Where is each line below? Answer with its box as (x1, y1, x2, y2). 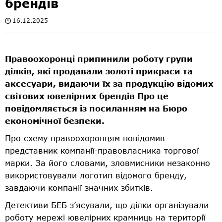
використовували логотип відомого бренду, (5, 170, 187, 180)
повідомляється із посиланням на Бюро (5, 103, 187, 113)
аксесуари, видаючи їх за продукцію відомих (5, 78, 214, 88)
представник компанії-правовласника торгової (5, 145, 199, 155)
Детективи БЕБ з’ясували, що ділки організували (5, 200, 209, 210)
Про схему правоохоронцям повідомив (5, 133, 165, 143)
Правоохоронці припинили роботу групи (5, 54, 193, 63)
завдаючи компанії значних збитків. (5, 182, 153, 192)
